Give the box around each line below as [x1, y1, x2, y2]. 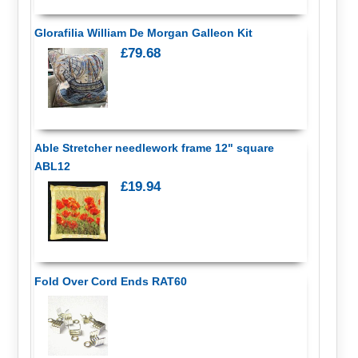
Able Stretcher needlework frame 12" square [34, 141, 274, 154]
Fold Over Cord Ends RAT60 [34, 274, 187, 288]
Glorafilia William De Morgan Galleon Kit [34, 26, 253, 39]
